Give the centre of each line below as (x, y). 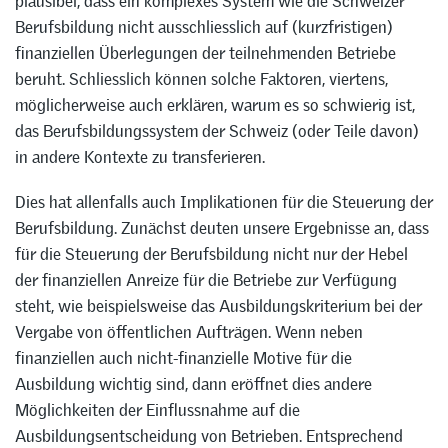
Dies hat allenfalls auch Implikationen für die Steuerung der (224, 201)
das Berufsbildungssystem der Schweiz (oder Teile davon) (217, 131)
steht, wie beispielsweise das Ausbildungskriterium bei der (218, 305)
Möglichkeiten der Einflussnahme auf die (157, 409)
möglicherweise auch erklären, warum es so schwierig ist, (215, 105)
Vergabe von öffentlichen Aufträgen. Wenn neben (189, 331)
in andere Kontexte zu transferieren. (140, 157)
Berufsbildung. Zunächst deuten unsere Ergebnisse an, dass (222, 227)
